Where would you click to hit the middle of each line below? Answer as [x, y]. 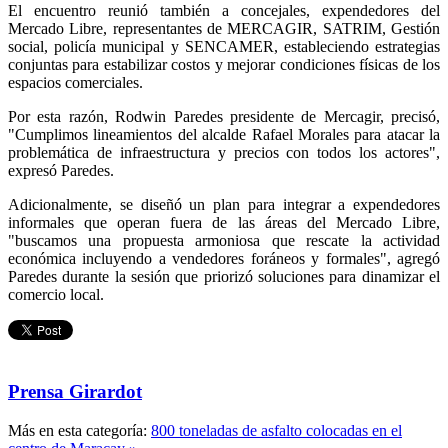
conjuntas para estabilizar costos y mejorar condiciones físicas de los [224, 65]
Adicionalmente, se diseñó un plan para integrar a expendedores [224, 205]
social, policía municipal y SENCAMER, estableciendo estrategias [224, 47]
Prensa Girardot [75, 392]
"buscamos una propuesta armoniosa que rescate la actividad [224, 241]
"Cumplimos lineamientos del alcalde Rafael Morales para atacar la [224, 135]
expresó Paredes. [61, 171]
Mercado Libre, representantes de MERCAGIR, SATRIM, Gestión [224, 29]
